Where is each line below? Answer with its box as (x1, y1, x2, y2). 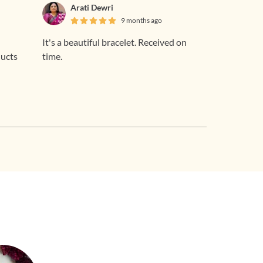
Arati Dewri (70, 2, 113, 12)
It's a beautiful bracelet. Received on (42, 36, 187, 48)
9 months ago (121, 15, 162, 25)
